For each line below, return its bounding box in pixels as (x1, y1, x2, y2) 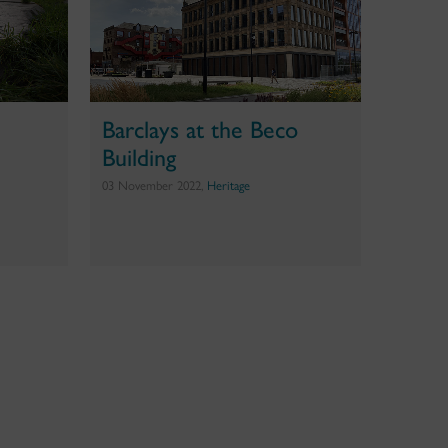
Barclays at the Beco (101, 110, 298, 145)
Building (101, 138, 176, 173)
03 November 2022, (101, 177, 207, 193)
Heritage (206, 177, 250, 193)
